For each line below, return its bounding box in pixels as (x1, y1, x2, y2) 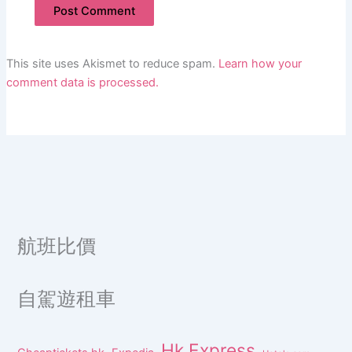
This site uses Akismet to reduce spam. (5, 57, 218, 71)
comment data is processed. (5, 75, 159, 90)
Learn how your (218, 57, 302, 71)
